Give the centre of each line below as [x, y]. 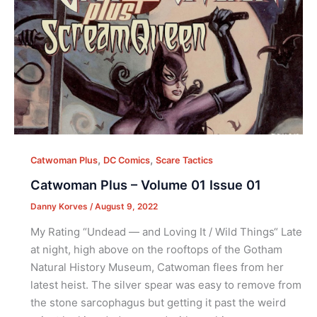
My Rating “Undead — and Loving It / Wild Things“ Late [166, 232]
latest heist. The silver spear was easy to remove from [166, 285]
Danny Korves [60, 206]
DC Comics [126, 160]
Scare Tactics [184, 160]
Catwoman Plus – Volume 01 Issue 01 [145, 184]
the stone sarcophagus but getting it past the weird [158, 303]
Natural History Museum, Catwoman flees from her [157, 267]
